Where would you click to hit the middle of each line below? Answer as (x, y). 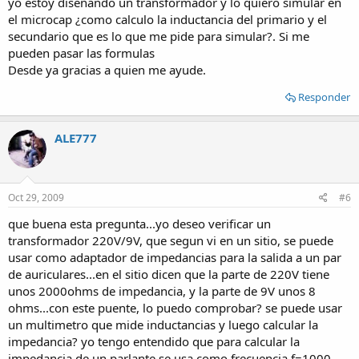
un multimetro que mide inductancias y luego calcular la (163, 324)
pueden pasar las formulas (81, 53)
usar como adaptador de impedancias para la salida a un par (175, 257)
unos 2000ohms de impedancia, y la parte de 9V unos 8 (162, 290)
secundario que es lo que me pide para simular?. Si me (159, 36)
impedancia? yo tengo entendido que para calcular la (154, 341)
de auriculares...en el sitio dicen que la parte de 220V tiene (169, 274)
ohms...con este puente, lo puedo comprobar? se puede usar (175, 307)
